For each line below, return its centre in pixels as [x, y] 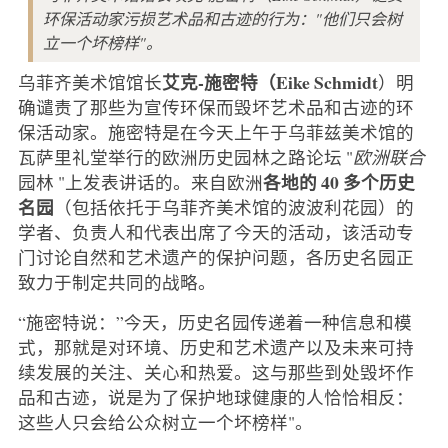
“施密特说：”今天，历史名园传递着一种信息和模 [214, 321]
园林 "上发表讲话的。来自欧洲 [140, 181]
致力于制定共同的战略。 [116, 281]
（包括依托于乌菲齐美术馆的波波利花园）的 [233, 206]
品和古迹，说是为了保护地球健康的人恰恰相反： [215, 396]
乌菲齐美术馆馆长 [89, 81]
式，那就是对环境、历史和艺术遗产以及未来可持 [215, 346]
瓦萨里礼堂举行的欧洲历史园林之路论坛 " [185, 156]
